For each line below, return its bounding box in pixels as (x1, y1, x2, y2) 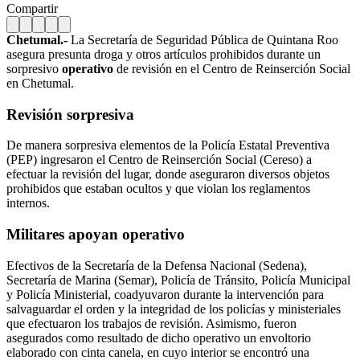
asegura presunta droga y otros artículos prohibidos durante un (6, 47, 321, 61)
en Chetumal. (6, 76, 74, 90)
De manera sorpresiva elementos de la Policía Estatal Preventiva (6, 138, 329, 153)
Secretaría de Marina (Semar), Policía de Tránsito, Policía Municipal (6, 272, 350, 287)
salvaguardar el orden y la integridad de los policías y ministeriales (6, 301, 341, 316)
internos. (6, 196, 50, 211)
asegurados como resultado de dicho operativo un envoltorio (6, 330, 311, 345)
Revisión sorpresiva (6, 105, 134, 123)
